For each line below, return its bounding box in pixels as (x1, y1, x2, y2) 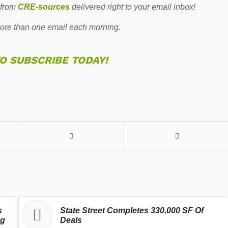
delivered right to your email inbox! (70, 3, 196, 12)
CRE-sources (18, 3, 70, 12)
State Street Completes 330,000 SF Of (60, 206, 204, 215)
